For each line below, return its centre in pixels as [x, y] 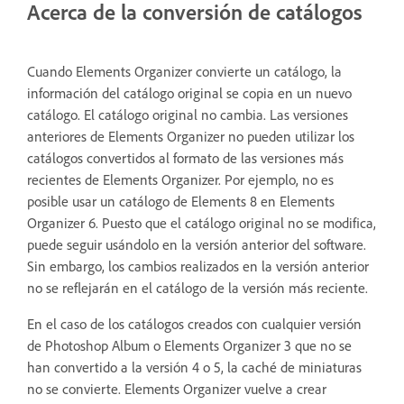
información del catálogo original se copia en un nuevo [189, 92]
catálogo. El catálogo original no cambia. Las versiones [188, 114]
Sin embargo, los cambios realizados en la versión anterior [198, 266]
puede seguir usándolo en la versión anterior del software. [197, 244]
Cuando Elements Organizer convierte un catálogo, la [184, 71]
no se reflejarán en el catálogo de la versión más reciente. [197, 287]
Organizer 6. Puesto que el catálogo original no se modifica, [202, 222]
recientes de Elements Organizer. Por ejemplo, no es [180, 179]
